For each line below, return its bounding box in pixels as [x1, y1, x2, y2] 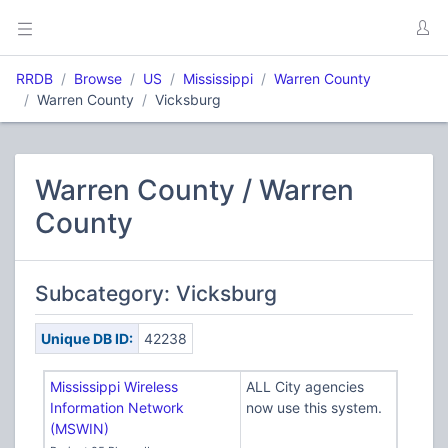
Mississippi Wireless [49, 378, 178, 395]
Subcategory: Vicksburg [35, 281, 277, 306]
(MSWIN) [49, 420, 109, 437]
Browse [74, 70, 122, 87]
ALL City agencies [245, 378, 364, 395]
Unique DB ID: [40, 330, 133, 347]
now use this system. [245, 399, 382, 416]
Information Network [49, 399, 184, 416]
